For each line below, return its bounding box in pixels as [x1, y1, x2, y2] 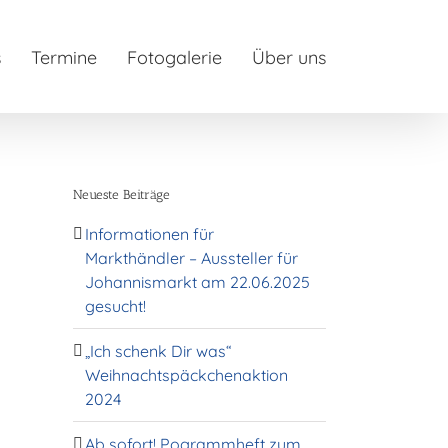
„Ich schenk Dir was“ [85, 340, 232, 361]
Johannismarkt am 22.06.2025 [85, 271, 310, 292]
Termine [31, 46, 97, 69]
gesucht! [85, 295, 146, 316]
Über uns [252, 46, 326, 69]
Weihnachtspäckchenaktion [85, 364, 288, 385]
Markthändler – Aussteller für [85, 247, 298, 268]
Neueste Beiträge [73, 187, 170, 203]
